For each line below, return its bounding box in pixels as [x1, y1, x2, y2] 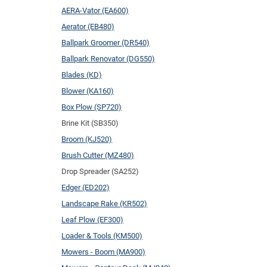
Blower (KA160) [61, 86, 114, 95]
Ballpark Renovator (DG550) [61, 54, 156, 63]
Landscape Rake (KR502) [61, 198, 148, 208]
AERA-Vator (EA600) [61, 5, 129, 15]
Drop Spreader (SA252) [61, 166, 139, 176]
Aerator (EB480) [61, 21, 115, 31]
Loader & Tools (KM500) [61, 231, 143, 240]
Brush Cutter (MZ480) [61, 150, 135, 160]
